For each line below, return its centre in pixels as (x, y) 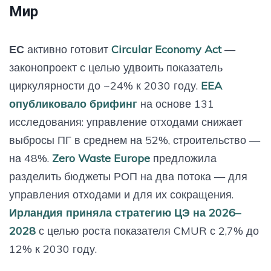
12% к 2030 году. (53, 249)
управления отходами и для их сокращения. (121, 194)
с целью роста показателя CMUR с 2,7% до (147, 230)
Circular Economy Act (166, 49)
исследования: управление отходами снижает (126, 122)
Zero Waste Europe (101, 158)
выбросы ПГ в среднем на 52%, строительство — (135, 140)
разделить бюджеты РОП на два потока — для (128, 176)
